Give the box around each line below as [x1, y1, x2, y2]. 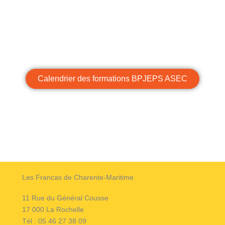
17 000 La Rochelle [22, 205, 84, 213]
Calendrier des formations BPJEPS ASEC [38, 74, 187, 83]
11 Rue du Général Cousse [22, 193, 108, 202]
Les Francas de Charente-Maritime [22, 173, 134, 182]
